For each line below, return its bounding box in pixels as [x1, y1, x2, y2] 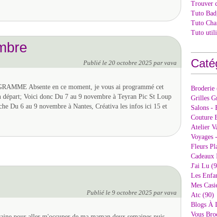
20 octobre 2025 [108, 60, 154, 66]
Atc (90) [191, 191, 214, 199]
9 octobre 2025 [112, 189, 154, 196]
